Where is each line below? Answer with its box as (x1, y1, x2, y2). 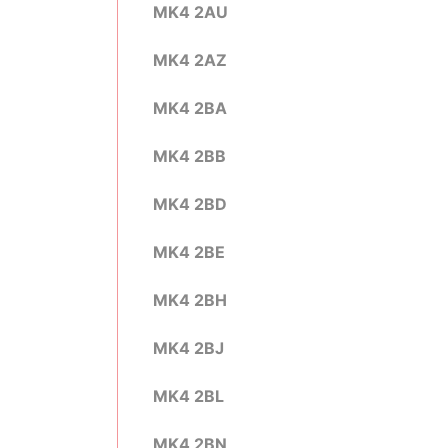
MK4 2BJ (153, 338, 224, 358)
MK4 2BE (153, 242, 225, 262)
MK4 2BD (153, 194, 227, 214)
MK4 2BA (153, 98, 227, 118)
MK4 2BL (153, 386, 224, 406)
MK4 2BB (153, 146, 226, 166)
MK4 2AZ (153, 50, 227, 70)
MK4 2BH (153, 290, 227, 310)
